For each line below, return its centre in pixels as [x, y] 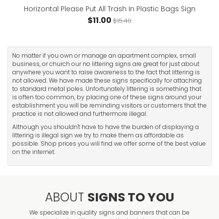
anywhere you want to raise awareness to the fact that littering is [106, 72]
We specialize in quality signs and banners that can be [109, 213]
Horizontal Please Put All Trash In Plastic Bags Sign [109, 9]
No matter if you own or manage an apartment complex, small [104, 56]
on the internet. [34, 152]
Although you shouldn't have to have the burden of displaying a [106, 127]
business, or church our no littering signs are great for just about [106, 64]
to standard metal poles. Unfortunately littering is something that [107, 89]
